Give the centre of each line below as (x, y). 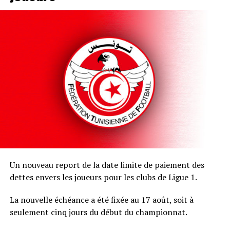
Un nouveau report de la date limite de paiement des (107, 165)
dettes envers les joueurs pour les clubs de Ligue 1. (103, 177)
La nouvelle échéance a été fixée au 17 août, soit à (101, 199)
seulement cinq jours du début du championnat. (98, 212)
